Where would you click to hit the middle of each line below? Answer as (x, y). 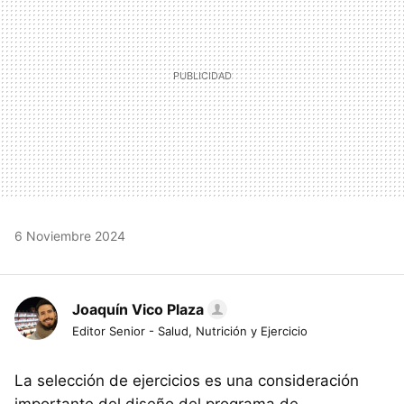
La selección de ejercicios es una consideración (187, 381)
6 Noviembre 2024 (70, 236)
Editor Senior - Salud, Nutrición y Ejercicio (190, 331)
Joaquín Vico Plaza (138, 310)
